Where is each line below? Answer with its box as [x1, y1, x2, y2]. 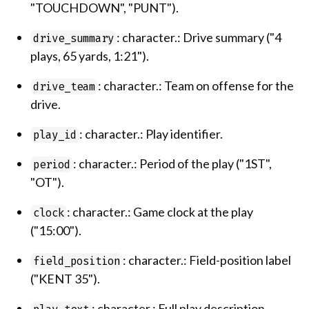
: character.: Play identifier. [79, 126, 223, 141]
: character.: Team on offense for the [98, 78, 294, 93]
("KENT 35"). [30, 271, 100, 286]
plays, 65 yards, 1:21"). [30, 48, 149, 63]
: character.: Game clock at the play [67, 204, 253, 219]
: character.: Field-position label [123, 252, 291, 268]
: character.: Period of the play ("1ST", [73, 156, 272, 171]
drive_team [33, 80, 95, 93]
